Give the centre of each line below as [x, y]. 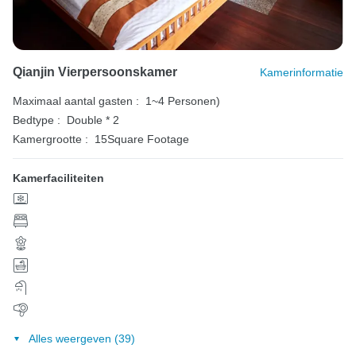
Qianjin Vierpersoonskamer [95, 72]
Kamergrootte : [50, 139]
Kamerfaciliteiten [58, 178]
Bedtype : [37, 120]
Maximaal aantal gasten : [76, 101]
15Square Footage [142, 139]
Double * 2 [93, 120]
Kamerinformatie [302, 72]
